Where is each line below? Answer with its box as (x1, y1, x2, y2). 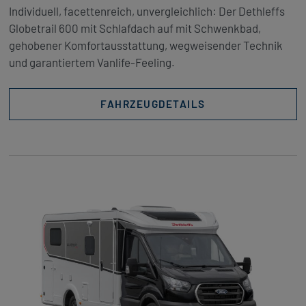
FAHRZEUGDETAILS (100, 98, 206, 111)
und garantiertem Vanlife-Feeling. (8, 55, 175, 69)
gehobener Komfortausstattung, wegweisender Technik (8, 38, 283, 52)
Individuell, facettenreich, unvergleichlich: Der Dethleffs (8, 3, 285, 18)
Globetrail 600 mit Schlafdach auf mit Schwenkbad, (8, 20, 261, 35)
